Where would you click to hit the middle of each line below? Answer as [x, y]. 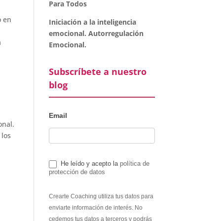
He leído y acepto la [89, 164]
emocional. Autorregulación [96, 33]
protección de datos [77, 172]
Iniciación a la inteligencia [92, 22]
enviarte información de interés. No [95, 207]
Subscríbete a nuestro [97, 72]
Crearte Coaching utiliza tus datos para [101, 196]
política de [134, 164]
